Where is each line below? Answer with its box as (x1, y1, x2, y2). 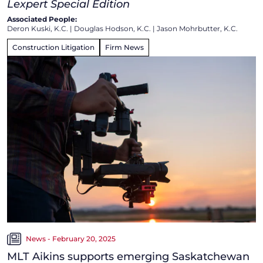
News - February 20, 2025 (26, 234, 116, 243)
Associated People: (7, 15, 77, 24)
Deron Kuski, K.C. (7, 24, 68, 33)
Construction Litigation (12, 43, 95, 52)
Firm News (105, 43, 144, 52)
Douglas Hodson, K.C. (74, 24, 151, 33)
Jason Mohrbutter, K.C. (157, 24, 238, 33)
